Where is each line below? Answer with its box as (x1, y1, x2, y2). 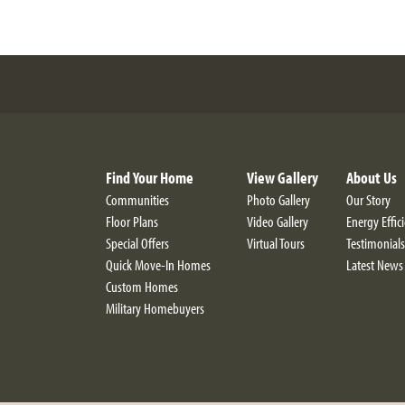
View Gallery (247, 167, 318, 188)
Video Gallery (247, 212, 308, 231)
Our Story (346, 190, 391, 209)
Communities (106, 190, 169, 209)
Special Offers (106, 233, 169, 252)
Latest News (346, 255, 403, 274)
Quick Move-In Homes (106, 255, 211, 274)
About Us (346, 167, 397, 188)
